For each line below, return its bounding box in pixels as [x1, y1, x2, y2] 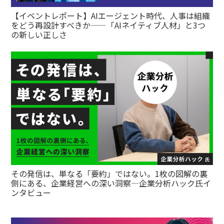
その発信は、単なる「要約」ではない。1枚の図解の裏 [11, 167, 208, 179]
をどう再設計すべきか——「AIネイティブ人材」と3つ [11, 18, 206, 31]
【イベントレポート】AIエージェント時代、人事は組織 [11, 9, 210, 21]
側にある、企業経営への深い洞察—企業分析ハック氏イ [11, 176, 211, 189]
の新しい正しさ [11, 28, 67, 40]
